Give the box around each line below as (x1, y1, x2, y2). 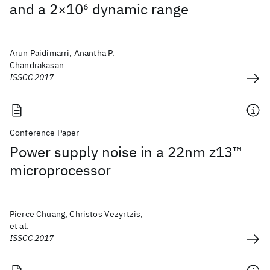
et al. (10, 221, 29, 231)
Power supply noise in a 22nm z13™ (10, 142, 242, 162)
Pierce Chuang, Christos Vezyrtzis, (10, 209, 143, 219)
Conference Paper (10, 127, 80, 138)
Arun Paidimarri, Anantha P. (10, 48, 115, 58)
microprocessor (10, 160, 111, 180)
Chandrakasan (10, 60, 64, 71)
